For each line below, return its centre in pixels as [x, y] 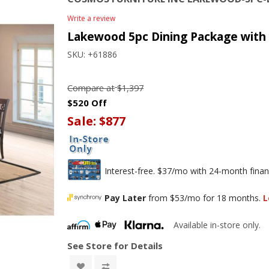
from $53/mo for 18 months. [205, 198]
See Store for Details [115, 246]
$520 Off [87, 103]
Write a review [92, 18]
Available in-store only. [217, 225]
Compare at [91, 88]
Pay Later [125, 198]
